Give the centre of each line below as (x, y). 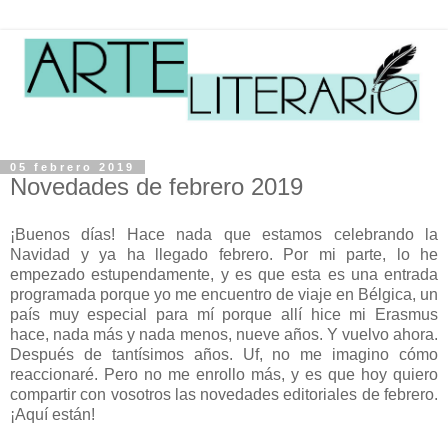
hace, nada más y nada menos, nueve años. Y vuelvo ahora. (224, 335)
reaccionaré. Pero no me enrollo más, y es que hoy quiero (224, 375)
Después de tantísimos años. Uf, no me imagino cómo (224, 355)
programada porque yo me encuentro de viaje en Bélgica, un (224, 295)
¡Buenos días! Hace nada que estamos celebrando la (224, 235)
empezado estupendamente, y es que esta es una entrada (224, 275)
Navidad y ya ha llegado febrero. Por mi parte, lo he (224, 255)
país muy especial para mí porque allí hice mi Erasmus (224, 315)
